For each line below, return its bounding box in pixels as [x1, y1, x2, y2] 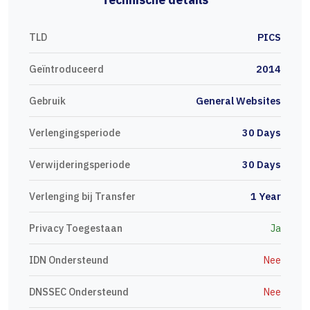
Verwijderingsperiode [29, 158, 130, 172]
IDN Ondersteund [29, 253, 109, 267]
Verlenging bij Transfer [29, 190, 136, 203]
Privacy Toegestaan [29, 221, 122, 235]
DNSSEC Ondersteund [29, 285, 129, 299]
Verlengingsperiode [29, 126, 120, 140]
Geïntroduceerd [29, 62, 104, 76]
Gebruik [29, 94, 66, 108]
